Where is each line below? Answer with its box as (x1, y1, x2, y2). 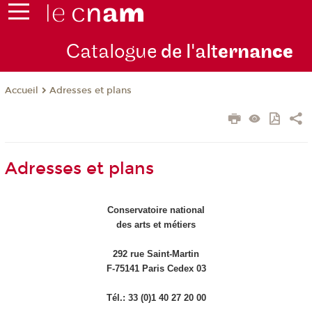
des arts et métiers (116, 219, 196, 231)
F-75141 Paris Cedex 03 (106, 263, 206, 274)
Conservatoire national (107, 205, 205, 216)
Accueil (4, 85, 38, 97)
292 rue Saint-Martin (113, 249, 199, 260)
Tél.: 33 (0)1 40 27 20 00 (106, 292, 206, 304)
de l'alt (156, 40, 218, 65)
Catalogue (65, 40, 157, 65)
